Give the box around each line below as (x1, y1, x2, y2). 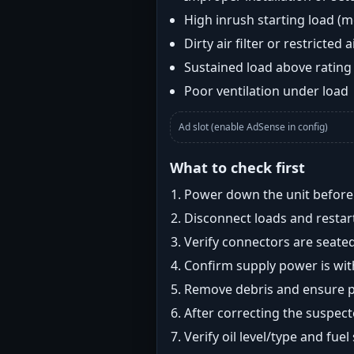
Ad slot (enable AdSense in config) (179, 120, 328, 134)
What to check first (170, 158, 305, 177)
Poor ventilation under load (184, 82, 348, 100)
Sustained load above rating (184, 58, 352, 76)
